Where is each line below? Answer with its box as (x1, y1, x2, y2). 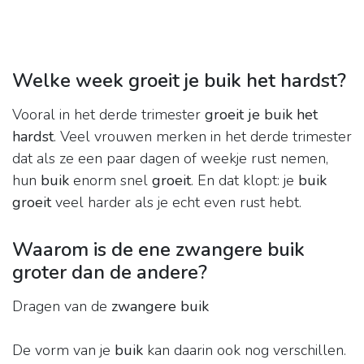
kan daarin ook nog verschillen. (143, 340, 346, 361)
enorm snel (69, 171, 152, 191)
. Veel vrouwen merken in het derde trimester (54, 127, 352, 147)
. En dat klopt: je (191, 171, 298, 191)
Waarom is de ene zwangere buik (12, 236, 305, 263)
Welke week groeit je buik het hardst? (12, 67, 346, 94)
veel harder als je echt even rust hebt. (51, 193, 301, 213)
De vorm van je (12, 340, 115, 361)
